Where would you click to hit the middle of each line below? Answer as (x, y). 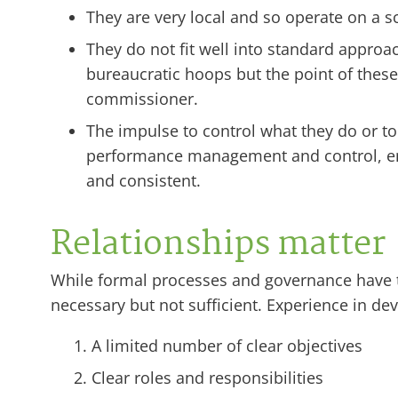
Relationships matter (218, 246)
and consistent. (143, 180)
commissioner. (142, 98)
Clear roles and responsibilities (207, 377)
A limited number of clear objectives (227, 345)
